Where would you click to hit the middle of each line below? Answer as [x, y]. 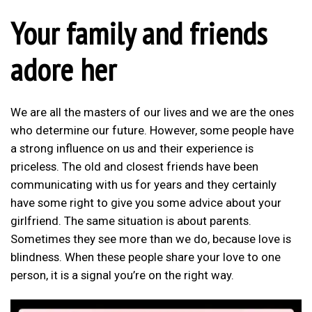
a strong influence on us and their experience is [132, 148]
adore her [63, 69]
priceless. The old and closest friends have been [134, 166]
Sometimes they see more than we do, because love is [151, 239]
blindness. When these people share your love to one [146, 257]
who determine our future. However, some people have [152, 130]
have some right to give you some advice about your [146, 202]
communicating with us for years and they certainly [143, 184]
